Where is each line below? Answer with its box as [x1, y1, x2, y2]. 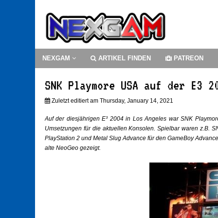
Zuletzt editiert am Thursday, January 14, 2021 [50, 97, 173, 105]
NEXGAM [42, 54, 72, 62]
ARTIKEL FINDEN [96, 54, 151, 62]
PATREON [172, 54, 203, 62]
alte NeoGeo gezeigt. [45, 145, 101, 152]
